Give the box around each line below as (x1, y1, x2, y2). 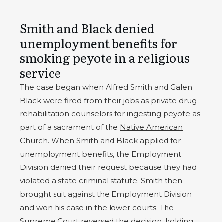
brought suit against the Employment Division (20, 189, 192, 199)
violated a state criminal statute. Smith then (20, 175, 182, 185)
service (20, 63, 61, 81)
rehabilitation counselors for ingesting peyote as (20, 109, 200, 118)
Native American (120, 122, 183, 132)
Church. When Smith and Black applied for (20, 135, 181, 145)
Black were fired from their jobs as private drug (20, 95, 197, 105)
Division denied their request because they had (20, 162, 197, 172)
